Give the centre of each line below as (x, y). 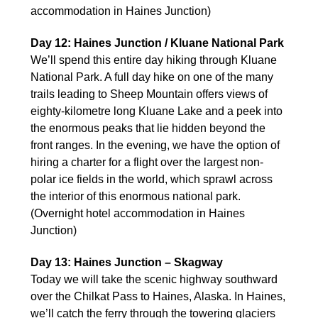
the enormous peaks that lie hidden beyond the (148, 128)
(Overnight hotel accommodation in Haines (138, 213)
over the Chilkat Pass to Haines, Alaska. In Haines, (158, 296)
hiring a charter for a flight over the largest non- (147, 162)
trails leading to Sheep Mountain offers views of (149, 94)
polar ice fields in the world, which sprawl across (152, 179)
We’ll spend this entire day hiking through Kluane (154, 60)
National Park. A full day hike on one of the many (152, 77)
